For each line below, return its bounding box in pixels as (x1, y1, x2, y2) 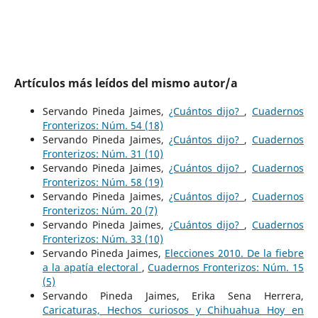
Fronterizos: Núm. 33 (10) (42, 231, 163, 246)
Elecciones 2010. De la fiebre (165, 246, 305, 260)
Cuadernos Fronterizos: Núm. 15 (148, 260, 305, 274)
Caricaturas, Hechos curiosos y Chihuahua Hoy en (42, 302, 305, 317)
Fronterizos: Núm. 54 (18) (42, 118, 163, 132)
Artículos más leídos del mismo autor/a (13, 75, 238, 91)
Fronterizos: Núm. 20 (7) (42, 203, 158, 217)
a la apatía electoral (42, 260, 142, 274)
